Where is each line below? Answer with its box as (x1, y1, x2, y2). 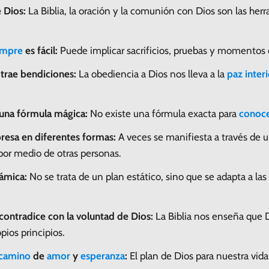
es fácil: (23, 44, 58, 56)
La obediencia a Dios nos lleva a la (76, 67, 227, 80)
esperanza (80, 249, 125, 262)
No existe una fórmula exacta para (88, 107, 239, 119)
